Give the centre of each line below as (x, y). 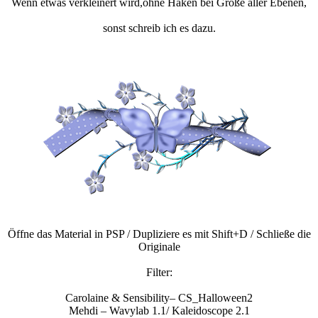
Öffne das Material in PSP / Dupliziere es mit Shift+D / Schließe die (159, 234)
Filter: (159, 273)
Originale (159, 247)
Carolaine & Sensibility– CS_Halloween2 (159, 298)
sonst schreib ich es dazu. (159, 28)
